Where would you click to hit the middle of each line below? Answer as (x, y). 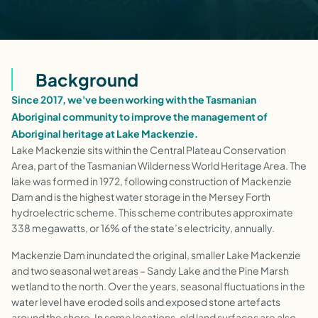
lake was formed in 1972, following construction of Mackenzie (152, 181)
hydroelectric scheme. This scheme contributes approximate (152, 212)
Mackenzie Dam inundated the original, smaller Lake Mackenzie (156, 255)
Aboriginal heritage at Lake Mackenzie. (105, 133)
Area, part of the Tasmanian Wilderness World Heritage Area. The (159, 165)
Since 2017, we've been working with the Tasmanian (134, 99)
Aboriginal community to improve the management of (139, 116)
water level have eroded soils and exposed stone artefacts (146, 302)
